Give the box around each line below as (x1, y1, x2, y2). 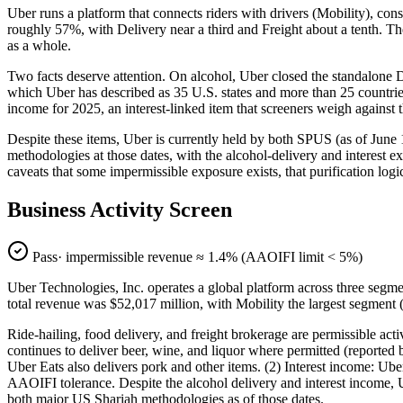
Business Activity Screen (7, 198, 232, 222)
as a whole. (7, 38, 71, 54)
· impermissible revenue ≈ (58, 249, 208, 265)
